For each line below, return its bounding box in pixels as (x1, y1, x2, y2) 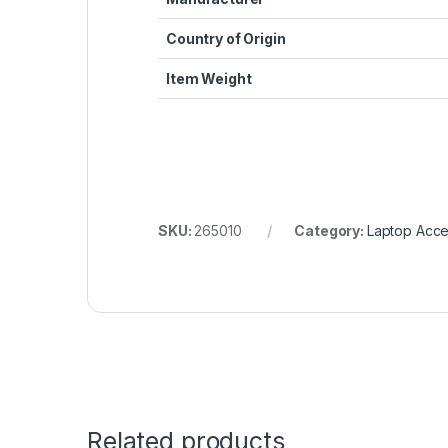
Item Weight (166, 69, 252, 87)
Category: (294, 221, 367, 239)
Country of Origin (166, 29, 286, 47)
